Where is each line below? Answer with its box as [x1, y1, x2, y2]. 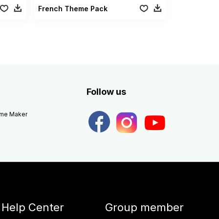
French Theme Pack [38, 4, 108, 13]
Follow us [86, 86, 126, 97]
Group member [105, 200, 184, 214]
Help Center [1, 200, 64, 214]
